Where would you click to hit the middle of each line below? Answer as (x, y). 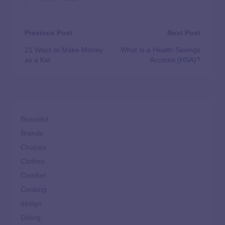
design (31, 204)
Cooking (34, 190)
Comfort (33, 176)
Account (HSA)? (175, 60)
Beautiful (34, 120)
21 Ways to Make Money (64, 50)
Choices (33, 148)
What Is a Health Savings (160, 50)
